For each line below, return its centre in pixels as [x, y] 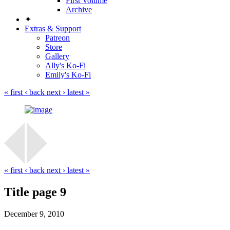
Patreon [57, 38]
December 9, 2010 [34, 214]
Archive [79, 9]
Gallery [57, 56]
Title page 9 [35, 192]
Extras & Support [53, 28]
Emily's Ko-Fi [68, 75]
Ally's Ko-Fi [65, 65]
